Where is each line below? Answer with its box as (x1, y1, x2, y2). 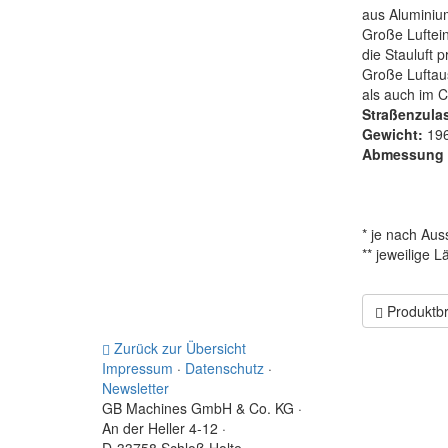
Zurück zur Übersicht (110, 338, 246, 359)
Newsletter (102, 378, 169, 399)
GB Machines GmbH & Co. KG (102, 398, 298, 419)
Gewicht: (361, 124, 427, 145)
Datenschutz (185, 358, 264, 379)
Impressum (102, 358, 173, 379)
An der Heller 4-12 (102, 418, 222, 439)
